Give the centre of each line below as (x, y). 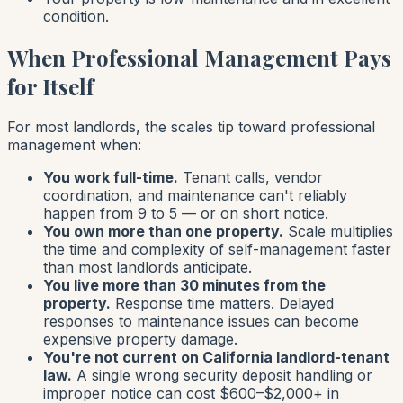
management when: (74, 145)
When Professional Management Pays (199, 57)
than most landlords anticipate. (148, 268)
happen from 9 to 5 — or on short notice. (186, 214)
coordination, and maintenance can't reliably (195, 196)
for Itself (50, 86)
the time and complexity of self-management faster (217, 250)
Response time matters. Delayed (222, 304)
